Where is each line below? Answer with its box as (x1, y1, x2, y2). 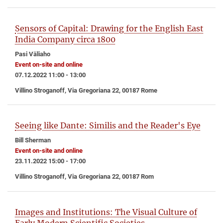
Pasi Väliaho (15, 50, 50, 58)
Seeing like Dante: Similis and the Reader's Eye (15, 120, 201, 131)
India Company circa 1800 (15, 34, 115, 44)
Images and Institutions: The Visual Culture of (15, 207, 197, 218)
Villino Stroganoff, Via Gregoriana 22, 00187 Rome (15, 86, 157, 94)
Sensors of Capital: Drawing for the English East (15, 23, 204, 33)
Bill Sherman (15, 136, 51, 144)
